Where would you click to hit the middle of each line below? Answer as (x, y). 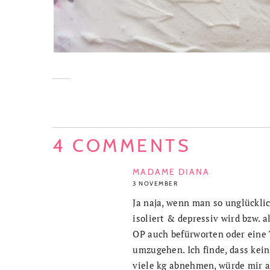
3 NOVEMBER (155, 183)
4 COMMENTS (122, 145)
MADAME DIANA (171, 171)
